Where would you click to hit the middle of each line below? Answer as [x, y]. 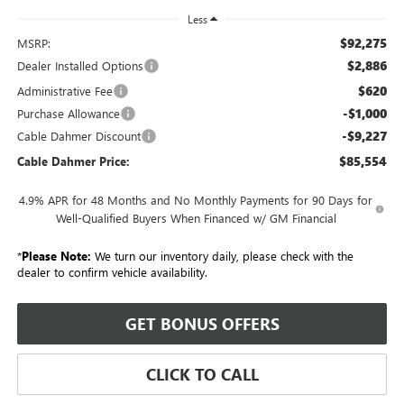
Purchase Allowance [68, 113]
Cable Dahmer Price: [73, 161]
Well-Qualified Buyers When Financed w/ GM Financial [196, 217]
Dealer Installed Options [80, 65]
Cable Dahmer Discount [78, 135]
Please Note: [56, 255]
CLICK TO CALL [202, 374]
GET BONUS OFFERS [202, 323]
